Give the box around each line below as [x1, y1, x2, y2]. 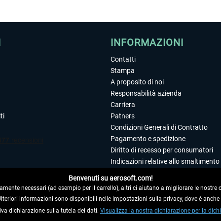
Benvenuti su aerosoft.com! [68, 174, 153, 182]
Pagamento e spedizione [110, 135, 185, 143]
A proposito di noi [110, 78, 164, 86]
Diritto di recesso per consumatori [110, 146, 213, 154]
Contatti [110, 55, 136, 63]
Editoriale [110, 180, 139, 188]
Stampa [110, 67, 135, 74]
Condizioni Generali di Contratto [110, 123, 208, 131]
